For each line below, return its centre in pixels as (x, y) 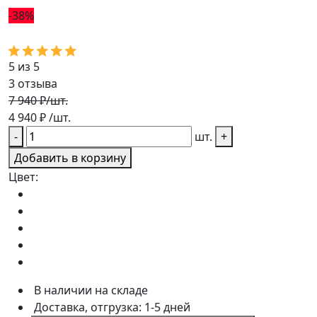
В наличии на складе (91, 290)
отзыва (36, 83)
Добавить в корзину (70, 158)
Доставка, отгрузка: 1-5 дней (112, 307)
